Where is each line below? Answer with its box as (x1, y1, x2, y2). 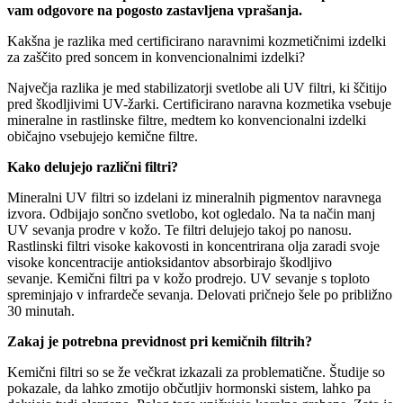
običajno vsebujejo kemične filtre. (7, 128, 205, 144)
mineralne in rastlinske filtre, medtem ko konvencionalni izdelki (7, 112, 366, 128)
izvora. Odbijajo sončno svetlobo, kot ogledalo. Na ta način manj (7, 205, 375, 221)
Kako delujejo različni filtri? (7, 158, 178, 175)
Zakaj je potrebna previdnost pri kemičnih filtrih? (7, 333, 316, 349)
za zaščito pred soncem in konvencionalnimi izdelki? (7, 49, 312, 65)
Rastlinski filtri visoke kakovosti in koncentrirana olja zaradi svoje (7, 237, 380, 254)
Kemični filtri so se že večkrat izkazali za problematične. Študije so (7, 363, 385, 380)
